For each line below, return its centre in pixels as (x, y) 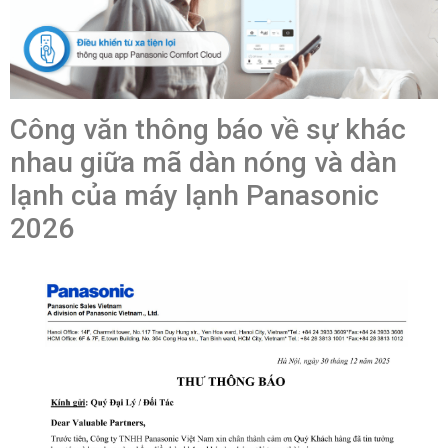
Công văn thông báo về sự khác (208, 130)
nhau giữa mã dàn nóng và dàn (203, 163)
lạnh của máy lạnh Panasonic (194, 196)
